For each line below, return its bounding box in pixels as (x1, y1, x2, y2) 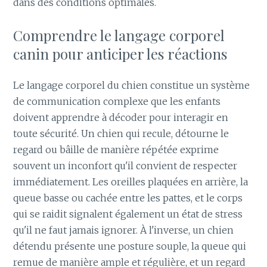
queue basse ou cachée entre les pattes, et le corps (13, 191, 243, 204)
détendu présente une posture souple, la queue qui (13, 240, 247, 252)
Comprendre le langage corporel (13, 25, 225, 45)
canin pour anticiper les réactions (13, 44, 228, 63)
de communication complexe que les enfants (13, 95, 221, 107)
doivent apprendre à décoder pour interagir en (13, 111, 229, 123)
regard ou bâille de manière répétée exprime (13, 143, 219, 156)
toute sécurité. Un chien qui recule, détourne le (13, 127, 229, 139)
